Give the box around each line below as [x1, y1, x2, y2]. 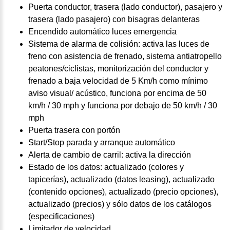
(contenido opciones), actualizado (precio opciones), [28, 187, 218, 196]
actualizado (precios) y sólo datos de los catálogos [28, 199, 212, 208]
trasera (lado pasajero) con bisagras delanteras [28, 14, 200, 24]
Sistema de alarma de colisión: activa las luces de [28, 39, 209, 48]
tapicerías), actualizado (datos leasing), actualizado [28, 175, 215, 184]
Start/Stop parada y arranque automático [28, 138, 175, 147]
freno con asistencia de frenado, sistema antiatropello [28, 51, 222, 61]
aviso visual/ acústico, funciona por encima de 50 [28, 88, 206, 98]
